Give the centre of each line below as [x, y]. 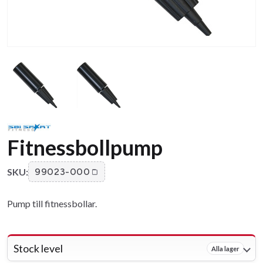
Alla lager [225, 248]
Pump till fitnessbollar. [52, 204]
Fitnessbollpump [85, 148]
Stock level [38, 249]
